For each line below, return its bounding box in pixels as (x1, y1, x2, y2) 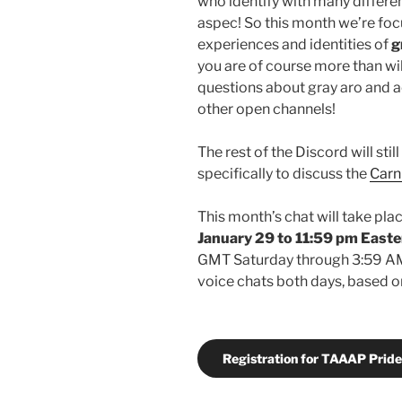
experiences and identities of (197, 36, 391, 54)
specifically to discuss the (197, 165, 370, 183)
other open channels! (197, 100, 336, 118)
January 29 (197, 230, 275, 248)
